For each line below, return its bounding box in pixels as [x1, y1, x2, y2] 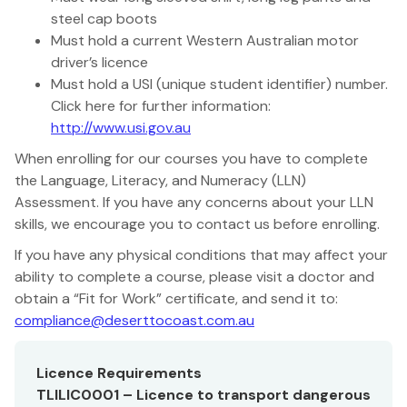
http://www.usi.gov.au [51, 117, 191, 137]
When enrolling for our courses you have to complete [15, 148, 368, 168]
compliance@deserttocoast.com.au [15, 310, 254, 330]
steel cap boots [51, 8, 157, 28]
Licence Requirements [36, 362, 202, 382]
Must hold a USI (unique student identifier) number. [51, 74, 388, 94]
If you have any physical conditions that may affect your [15, 244, 388, 264]
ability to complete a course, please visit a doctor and [15, 266, 374, 286]
